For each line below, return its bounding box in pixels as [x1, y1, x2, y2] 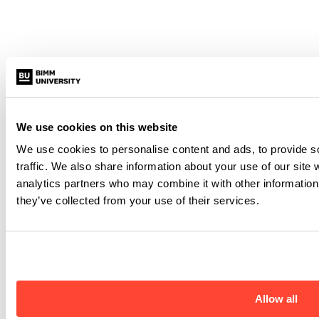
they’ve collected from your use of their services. [16, 194, 259, 206]
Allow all [255, 293, 298, 305]
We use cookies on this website [16, 120, 178, 133]
